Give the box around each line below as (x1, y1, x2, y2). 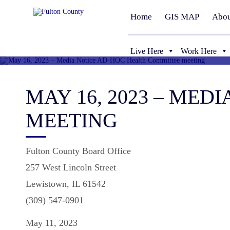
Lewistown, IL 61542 (26, 179, 106, 189)
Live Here (130, 46, 164, 55)
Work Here (181, 46, 217, 55)
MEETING (26, 109, 118, 132)
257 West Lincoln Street (26, 162, 116, 172)
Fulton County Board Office (26, 146, 131, 156)
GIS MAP (165, 11, 200, 22)
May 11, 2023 (26, 218, 78, 228)
